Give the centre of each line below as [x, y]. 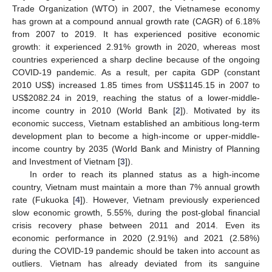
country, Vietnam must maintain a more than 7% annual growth [136, 187]
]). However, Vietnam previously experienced [170, 199]
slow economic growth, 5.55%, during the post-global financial [136, 212]
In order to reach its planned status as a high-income [144, 174]
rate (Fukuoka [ [44, 199]
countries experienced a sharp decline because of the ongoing [136, 59]
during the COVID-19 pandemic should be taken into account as [136, 250]
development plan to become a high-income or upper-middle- [136, 136]
